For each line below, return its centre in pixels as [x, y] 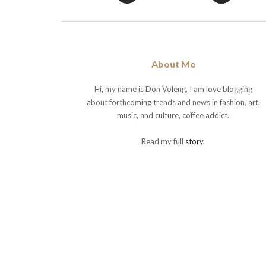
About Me [173, 64]
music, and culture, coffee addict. [173, 115]
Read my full [163, 141]
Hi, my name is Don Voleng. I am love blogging [173, 89]
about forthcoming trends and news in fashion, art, [173, 102]
